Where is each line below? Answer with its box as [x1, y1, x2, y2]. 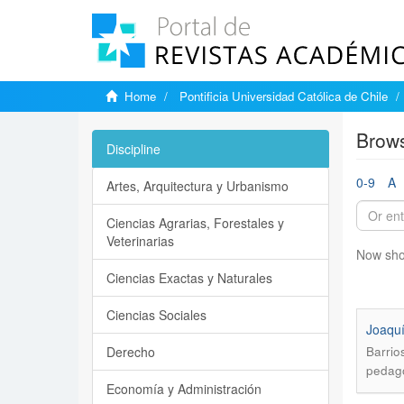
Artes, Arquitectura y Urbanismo [106, 177, 289, 195]
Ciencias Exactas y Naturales [106, 269, 272, 287]
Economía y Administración [106, 380, 262, 398]
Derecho [106, 343, 155, 361]
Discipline [106, 140, 161, 158]
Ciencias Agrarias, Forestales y [106, 214, 284, 232]
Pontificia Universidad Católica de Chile [179, 87, 388, 105]
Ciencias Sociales [106, 306, 207, 324]
